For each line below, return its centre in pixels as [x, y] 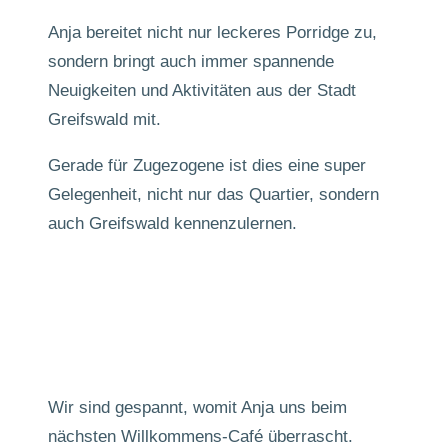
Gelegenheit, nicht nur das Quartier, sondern [213, 194]
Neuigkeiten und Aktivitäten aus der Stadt [202, 90]
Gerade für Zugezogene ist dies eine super [207, 165]
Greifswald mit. [104, 119]
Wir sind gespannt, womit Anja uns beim [197, 407]
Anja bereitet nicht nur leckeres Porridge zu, [212, 32]
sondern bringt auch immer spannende [191, 61]
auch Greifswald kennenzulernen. [172, 223]
